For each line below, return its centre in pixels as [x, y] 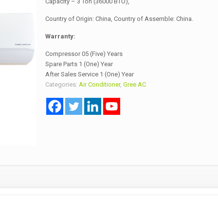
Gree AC [134, 85]
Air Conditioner [99, 85]
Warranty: [60, 36]
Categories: [62, 85]
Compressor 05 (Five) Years [84, 54]
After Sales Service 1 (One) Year [89, 74]
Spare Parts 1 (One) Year [79, 64]
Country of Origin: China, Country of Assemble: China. [119, 19]
